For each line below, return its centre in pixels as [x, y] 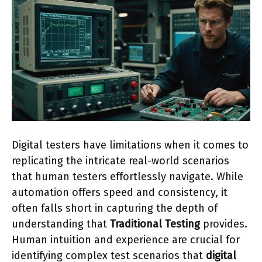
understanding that [61, 224]
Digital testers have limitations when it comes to [130, 145]
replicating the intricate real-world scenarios [120, 161]
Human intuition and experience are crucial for [126, 240]
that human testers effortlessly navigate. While [127, 177]
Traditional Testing [155, 224]
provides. [224, 224]
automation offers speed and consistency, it [120, 193]
